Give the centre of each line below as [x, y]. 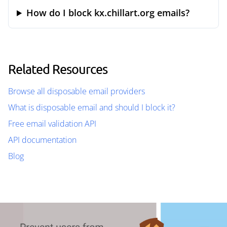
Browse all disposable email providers [77, 91]
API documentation [42, 140]
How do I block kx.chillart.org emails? [108, 13]
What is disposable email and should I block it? [92, 107]
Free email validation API [52, 124]
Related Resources [58, 69]
